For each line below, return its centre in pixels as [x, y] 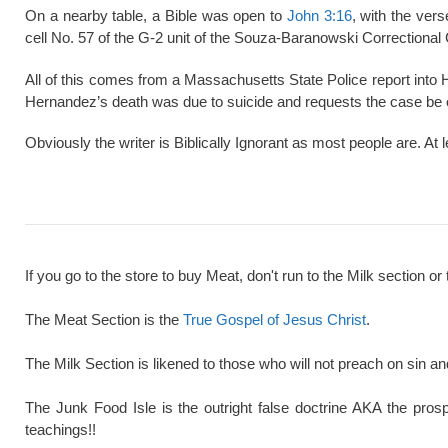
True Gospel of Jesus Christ [274, 319]
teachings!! [60, 429]
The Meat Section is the [104, 319]
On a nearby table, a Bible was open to [156, 16]
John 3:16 [319, 16]
